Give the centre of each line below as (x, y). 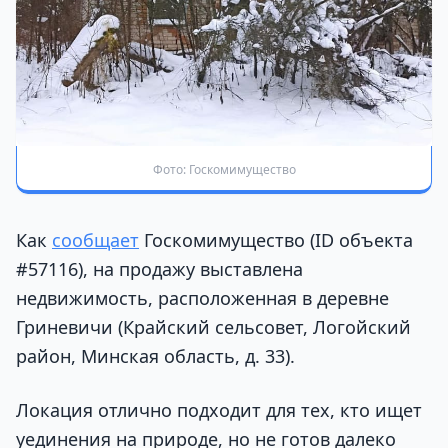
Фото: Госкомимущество (224, 170)
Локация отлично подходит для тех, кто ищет (219, 409)
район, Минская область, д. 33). (155, 356)
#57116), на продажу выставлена (159, 269)
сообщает (95, 240)
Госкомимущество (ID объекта (276, 240)
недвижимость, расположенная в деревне (202, 298)
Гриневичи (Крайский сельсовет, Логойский (213, 327)
